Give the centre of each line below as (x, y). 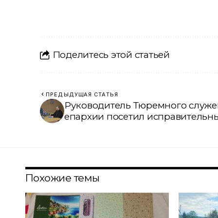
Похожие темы (63, 178)
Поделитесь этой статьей (111, 55)
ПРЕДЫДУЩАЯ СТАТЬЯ (82, 94)
